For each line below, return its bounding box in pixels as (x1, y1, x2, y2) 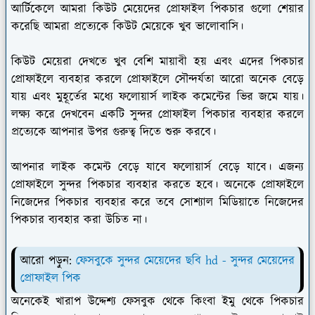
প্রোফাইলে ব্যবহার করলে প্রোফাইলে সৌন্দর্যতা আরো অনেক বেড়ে (11, 70, 304, 88)
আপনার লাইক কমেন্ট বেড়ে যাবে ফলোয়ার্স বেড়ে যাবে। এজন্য (11, 158, 304, 176)
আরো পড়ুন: (20, 252, 76, 269)
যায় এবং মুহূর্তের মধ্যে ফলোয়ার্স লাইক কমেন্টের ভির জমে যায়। (11, 88, 304, 105)
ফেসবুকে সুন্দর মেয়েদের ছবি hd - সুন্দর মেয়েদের (76, 252, 295, 269)
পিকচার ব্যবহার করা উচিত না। (11, 211, 151, 229)
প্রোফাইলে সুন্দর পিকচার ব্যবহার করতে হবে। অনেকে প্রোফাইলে (11, 176, 304, 193)
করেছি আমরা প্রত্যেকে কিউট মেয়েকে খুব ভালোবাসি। (11, 18, 247, 35)
